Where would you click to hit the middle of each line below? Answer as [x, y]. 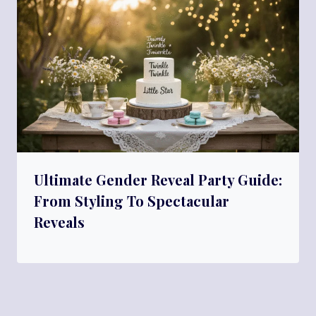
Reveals [59, 221]
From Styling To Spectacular [132, 200]
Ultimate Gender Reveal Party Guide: [158, 179]
